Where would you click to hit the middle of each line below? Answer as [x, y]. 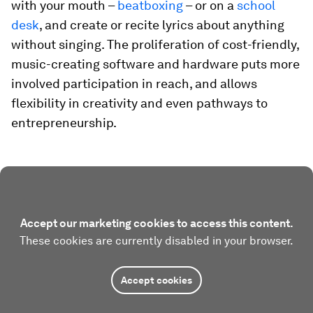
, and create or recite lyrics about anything [162, 25]
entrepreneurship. [64, 123]
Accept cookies [156, 280]
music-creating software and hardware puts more [155, 64]
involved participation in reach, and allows [134, 83]
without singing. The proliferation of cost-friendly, [155, 44]
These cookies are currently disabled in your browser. [156, 241]
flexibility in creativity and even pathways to [139, 103]
